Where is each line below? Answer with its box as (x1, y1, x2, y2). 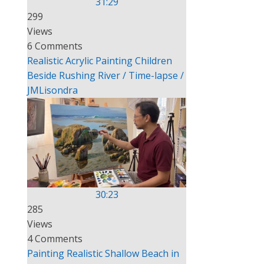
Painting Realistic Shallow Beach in (27, 246, 179, 260)
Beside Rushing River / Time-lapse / (27, 68, 184, 82)
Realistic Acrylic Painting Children (27, 54, 172, 67)
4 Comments (27, 232, 82, 245)
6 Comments (27, 39, 82, 52)
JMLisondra (27, 83, 78, 97)
